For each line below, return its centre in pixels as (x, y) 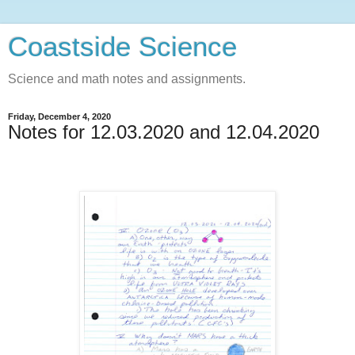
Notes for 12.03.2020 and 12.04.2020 (164, 132)
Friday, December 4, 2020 (59, 116)
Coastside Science (122, 47)
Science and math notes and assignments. (127, 79)
